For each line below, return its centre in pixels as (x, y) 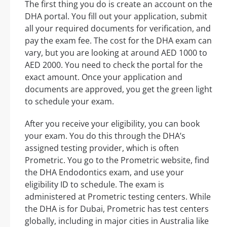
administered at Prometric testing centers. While (118, 196)
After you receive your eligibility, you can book (112, 123)
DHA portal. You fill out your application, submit (116, 16)
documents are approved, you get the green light (119, 89)
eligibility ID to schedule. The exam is (94, 184)
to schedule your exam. (69, 101)
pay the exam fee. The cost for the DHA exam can (118, 40)
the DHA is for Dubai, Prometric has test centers (117, 209)
